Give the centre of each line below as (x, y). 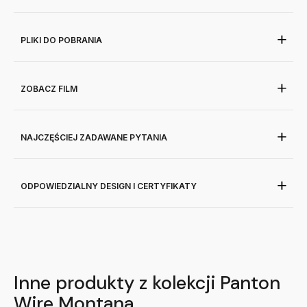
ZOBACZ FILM (49, 89)
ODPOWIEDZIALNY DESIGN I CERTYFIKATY (109, 186)
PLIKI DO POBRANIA (61, 40)
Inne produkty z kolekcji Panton (147, 283)
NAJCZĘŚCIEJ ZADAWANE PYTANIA (94, 138)
